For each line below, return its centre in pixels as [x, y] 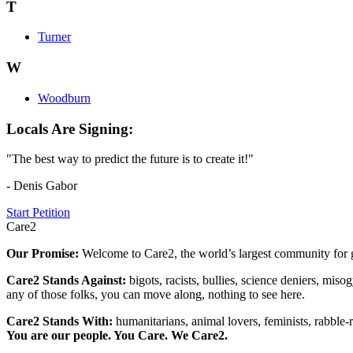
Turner [54, 37]
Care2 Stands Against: [68, 281]
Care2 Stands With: [61, 321]
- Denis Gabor [42, 186]
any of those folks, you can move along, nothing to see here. [156, 295]
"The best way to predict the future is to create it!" [130, 159]
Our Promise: [44, 254]
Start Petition [38, 213]
